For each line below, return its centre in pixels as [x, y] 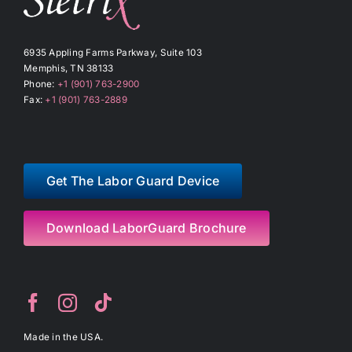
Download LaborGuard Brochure [146, 228]
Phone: [39, 84]
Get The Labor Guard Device [133, 181]
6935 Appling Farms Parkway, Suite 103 [112, 52]
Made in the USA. [63, 337]
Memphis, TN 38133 [68, 68]
